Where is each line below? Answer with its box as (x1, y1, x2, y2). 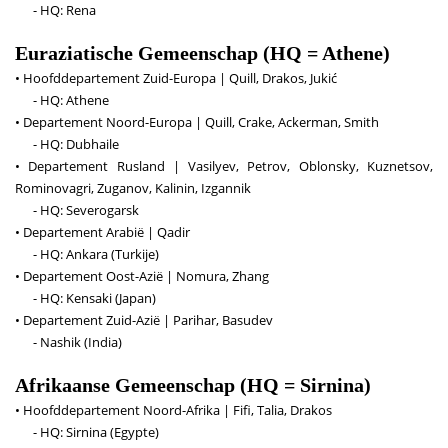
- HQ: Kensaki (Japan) (15, 289, 156, 307)
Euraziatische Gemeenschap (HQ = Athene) (15, 43, 390, 64)
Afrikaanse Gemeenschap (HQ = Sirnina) (15, 375, 371, 396)
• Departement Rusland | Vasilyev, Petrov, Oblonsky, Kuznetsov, (15, 157, 433, 175)
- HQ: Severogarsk (15, 201, 139, 219)
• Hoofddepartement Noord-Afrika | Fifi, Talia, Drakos (15, 401, 332, 419)
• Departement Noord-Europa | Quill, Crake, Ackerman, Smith (15, 113, 379, 131)
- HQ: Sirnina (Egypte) (15, 423, 159, 441)
